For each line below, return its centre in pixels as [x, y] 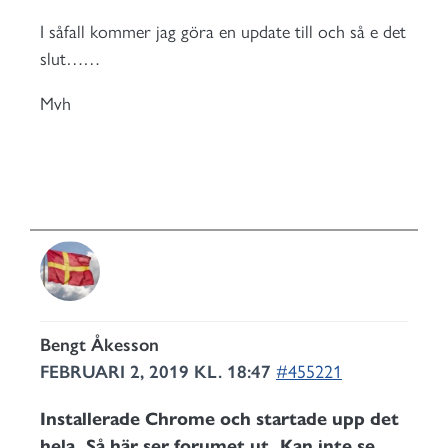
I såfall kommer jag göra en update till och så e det [223, 32]
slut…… [70, 59]
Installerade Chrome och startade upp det [219, 419]
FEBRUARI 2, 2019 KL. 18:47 [158, 372]
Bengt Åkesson [99, 345]
